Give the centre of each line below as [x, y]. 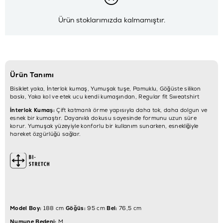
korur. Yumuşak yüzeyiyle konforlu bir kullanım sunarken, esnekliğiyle [104, 126]
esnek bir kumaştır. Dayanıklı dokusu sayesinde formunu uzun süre [104, 118]
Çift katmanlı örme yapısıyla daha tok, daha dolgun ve [131, 110]
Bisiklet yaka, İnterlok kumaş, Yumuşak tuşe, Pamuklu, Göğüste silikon [106, 88]
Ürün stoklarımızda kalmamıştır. [111, 20]
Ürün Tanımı [32, 74]
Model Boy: [26, 208]
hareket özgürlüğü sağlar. [46, 134]
